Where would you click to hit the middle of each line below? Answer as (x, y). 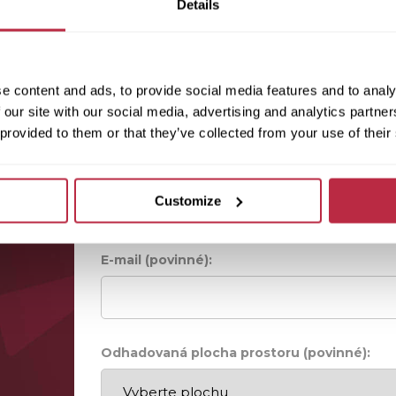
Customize (188, 201)
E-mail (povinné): (156, 260)
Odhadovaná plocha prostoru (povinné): (236, 353)
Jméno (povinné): (159, 167)
